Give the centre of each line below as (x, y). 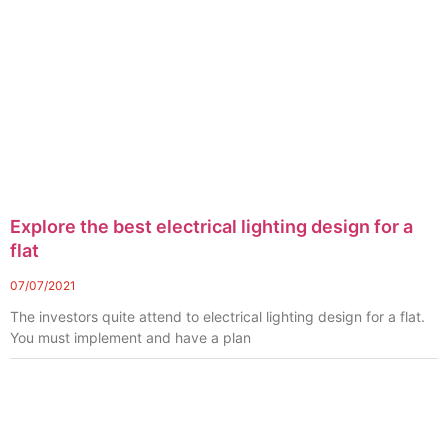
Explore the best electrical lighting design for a (211, 227)
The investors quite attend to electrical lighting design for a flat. (217, 317)
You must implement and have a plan (130, 338)
